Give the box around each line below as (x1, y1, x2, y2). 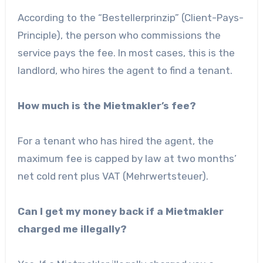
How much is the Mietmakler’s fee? (17, 99, 196, 112)
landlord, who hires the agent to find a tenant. (17, 64, 232, 76)
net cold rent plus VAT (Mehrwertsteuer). (17, 170, 208, 182)
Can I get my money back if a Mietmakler (17, 205, 224, 217)
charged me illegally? (17, 222, 127, 235)
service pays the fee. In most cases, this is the (17, 46, 235, 59)
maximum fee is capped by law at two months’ (17, 152, 237, 164)
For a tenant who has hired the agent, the (17, 134, 214, 147)
